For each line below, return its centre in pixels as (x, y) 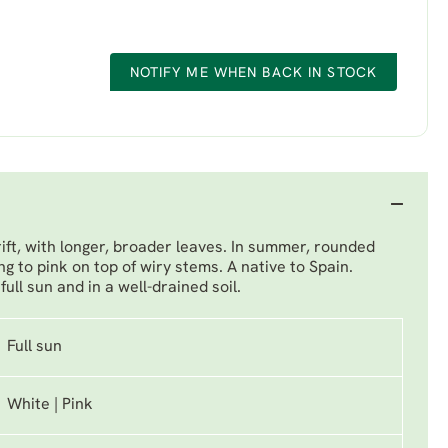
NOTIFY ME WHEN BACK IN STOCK (253, 73)
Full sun (34, 347)
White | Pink (50, 405)
